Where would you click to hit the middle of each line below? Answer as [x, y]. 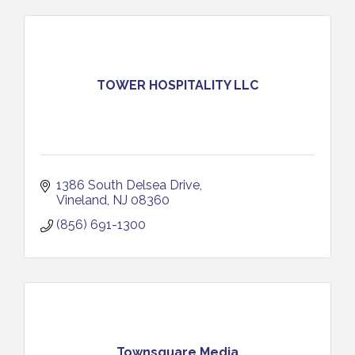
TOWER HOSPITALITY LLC [177, 85]
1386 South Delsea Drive [128, 185]
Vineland [82, 200]
